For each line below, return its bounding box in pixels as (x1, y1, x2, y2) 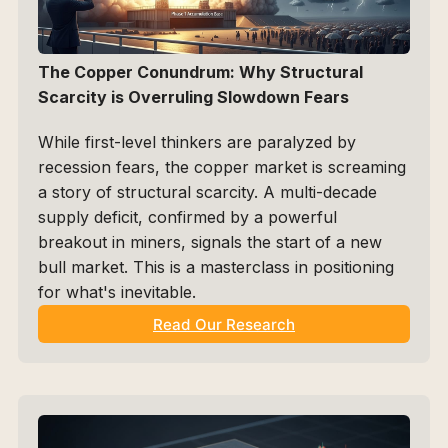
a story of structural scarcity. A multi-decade (38, 182, 377, 203)
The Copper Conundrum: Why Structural (38, 62, 363, 83)
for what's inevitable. (38, 282, 196, 303)
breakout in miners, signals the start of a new (38, 232, 382, 253)
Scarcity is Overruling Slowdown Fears (38, 87, 349, 108)
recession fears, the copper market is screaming (38, 157, 406, 178)
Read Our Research (153, 314, 295, 334)
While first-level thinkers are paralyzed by (38, 132, 356, 153)
